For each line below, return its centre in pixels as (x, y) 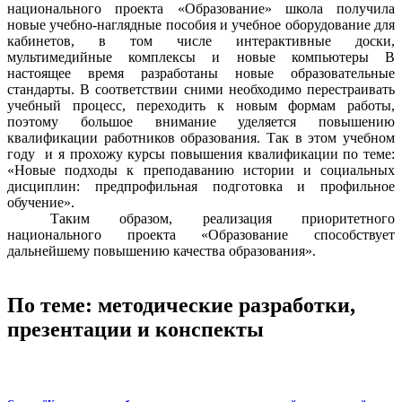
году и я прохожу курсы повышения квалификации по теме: (201, 154)
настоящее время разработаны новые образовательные (201, 74)
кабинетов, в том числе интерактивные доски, (201, 41)
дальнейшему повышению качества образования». (176, 251)
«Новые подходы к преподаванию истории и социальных (201, 170)
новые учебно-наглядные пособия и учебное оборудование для (201, 25)
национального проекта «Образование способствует (201, 235)
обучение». (41, 203)
